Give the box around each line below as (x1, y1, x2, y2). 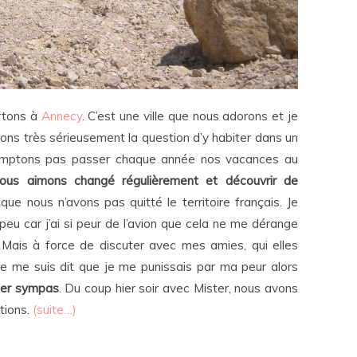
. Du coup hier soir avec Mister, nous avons (58, 280, 299, 296)
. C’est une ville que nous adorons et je (81, 108, 298, 124)
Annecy (41, 108, 82, 124)
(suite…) (33, 302, 76, 317)
